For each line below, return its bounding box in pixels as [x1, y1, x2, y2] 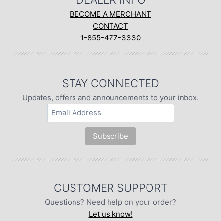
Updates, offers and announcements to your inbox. [22, 93, 199, 103]
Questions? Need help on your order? [45, 197, 176, 207]
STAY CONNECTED [62, 77, 159, 90]
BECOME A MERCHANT [70, 9, 151, 19]
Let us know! [88, 209, 133, 219]
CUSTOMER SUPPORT [53, 182, 168, 195]
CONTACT [93, 21, 128, 31]
